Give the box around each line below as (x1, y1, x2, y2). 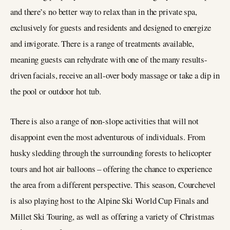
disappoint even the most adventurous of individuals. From (10, 131, 206, 143)
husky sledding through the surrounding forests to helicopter (10, 147, 212, 159)
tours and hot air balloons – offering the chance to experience (10, 163, 212, 175)
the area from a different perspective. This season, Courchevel (10, 179, 216, 191)
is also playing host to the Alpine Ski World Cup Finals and (10, 195, 209, 207)
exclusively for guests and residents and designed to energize (10, 21, 211, 33)
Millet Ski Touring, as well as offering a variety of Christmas (10, 210, 215, 223)
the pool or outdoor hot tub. (10, 85, 102, 97)
